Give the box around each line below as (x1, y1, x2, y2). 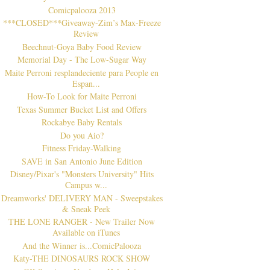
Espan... (72, 77, 101, 89)
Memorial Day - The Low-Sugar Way (17, 54, 146, 66)
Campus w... (65, 179, 108, 191)
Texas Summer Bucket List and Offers (17, 103, 147, 115)
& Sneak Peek (62, 202, 111, 215)
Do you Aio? (60, 129, 104, 141)
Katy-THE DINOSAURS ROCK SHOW (13, 253, 151, 265)
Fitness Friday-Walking (42, 142, 122, 154)
